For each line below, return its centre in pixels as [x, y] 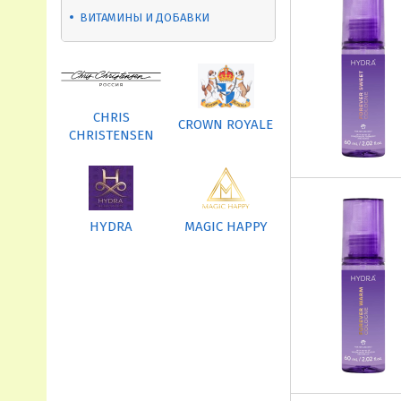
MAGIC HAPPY [226, 226]
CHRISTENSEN [111, 135]
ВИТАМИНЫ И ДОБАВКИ [145, 17]
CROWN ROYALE [226, 124]
